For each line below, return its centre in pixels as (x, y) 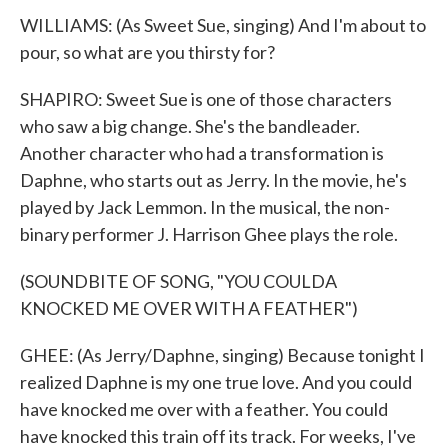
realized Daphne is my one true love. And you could (216, 382)
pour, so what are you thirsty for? (147, 52)
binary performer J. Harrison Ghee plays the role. (209, 234)
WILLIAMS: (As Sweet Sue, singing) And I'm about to (223, 25)
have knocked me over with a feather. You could (204, 409)
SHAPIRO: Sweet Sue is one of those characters (206, 99)
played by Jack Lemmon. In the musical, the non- (205, 207)
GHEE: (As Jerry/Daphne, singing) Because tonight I (222, 355)
